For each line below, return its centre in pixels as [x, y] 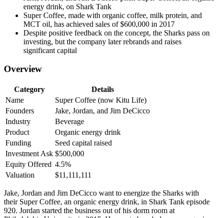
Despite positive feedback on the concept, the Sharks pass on [117, 33]
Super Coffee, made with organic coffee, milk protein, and [113, 15]
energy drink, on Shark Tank [67, 6]
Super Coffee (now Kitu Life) [101, 100]
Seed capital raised [83, 143]
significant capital [50, 50]
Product [17, 132]
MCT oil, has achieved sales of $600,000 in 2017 [99, 24]
